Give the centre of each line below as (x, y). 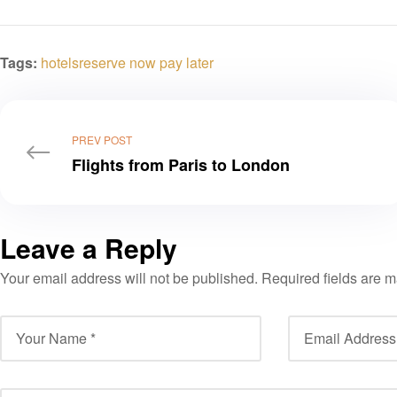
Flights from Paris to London (181, 165)
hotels (60, 63)
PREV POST (102, 140)
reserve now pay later (146, 63)
